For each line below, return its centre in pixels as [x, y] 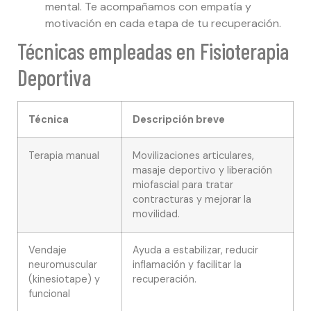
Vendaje [48, 250]
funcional [49, 294]
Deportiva [54, 77]
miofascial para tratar [183, 185]
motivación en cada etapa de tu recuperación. [163, 24]
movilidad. [156, 214]
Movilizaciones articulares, [193, 156]
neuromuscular [63, 265]
